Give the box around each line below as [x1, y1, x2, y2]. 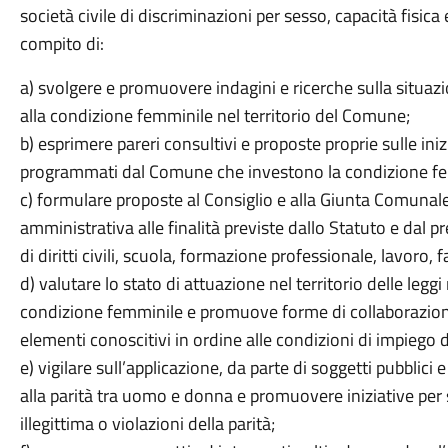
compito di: [19, 30, 104, 57]
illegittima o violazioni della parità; [19, 410, 275, 437]
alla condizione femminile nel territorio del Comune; [19, 102, 410, 129]
